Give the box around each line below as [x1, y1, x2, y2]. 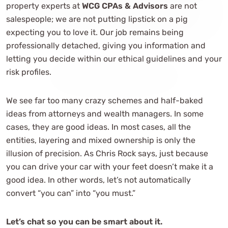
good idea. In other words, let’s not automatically [6, 175, 191, 185]
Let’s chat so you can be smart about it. [6, 216, 162, 226]
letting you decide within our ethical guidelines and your [6, 53, 222, 64]
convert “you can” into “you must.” [6, 188, 135, 198]
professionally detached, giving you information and [6, 40, 206, 50]
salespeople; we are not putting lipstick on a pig [6, 14, 188, 24]
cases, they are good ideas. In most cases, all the [6, 122, 191, 132]
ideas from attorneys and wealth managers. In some [6, 108, 204, 119]
